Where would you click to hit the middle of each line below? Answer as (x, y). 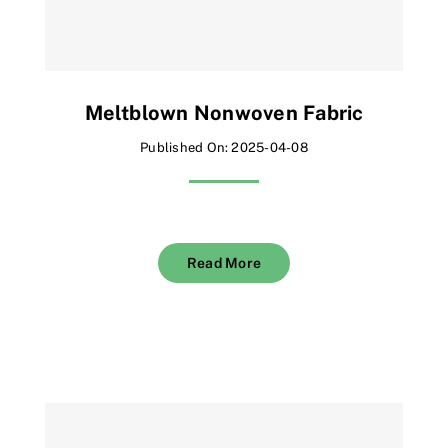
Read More (224, 262)
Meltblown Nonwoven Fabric (224, 112)
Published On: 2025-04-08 (224, 147)
